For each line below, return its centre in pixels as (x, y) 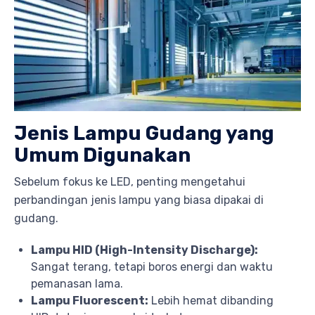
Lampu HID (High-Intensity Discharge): (144, 250)
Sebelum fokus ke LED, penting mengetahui (130, 181)
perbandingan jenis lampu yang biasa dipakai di (139, 200)
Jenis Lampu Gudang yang (144, 133)
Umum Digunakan (102, 155)
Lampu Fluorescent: (90, 300)
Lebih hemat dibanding (211, 300)
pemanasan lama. (77, 283)
